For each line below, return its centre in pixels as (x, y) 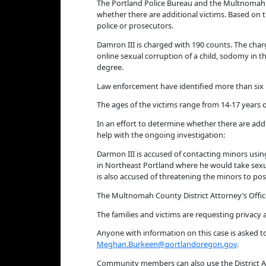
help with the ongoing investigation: (161, 135)
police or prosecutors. (135, 25)
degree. (110, 67)
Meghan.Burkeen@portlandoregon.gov (167, 244)
